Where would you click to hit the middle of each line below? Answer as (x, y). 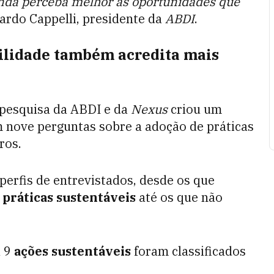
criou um (195, 109)
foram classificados (190, 251)
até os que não (181, 197)
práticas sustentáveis (71, 197)
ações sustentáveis (72, 251)
